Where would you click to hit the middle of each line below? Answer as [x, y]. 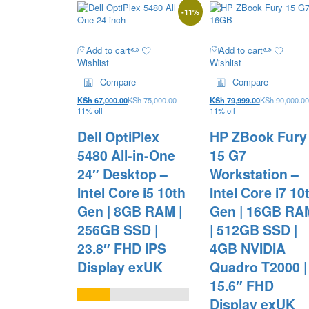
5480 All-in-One [126, 155]
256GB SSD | [118, 229]
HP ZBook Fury [258, 136]
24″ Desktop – [122, 173]
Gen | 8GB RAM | [130, 211]
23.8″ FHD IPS [122, 248]
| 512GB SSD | [253, 229]
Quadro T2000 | [258, 267]
